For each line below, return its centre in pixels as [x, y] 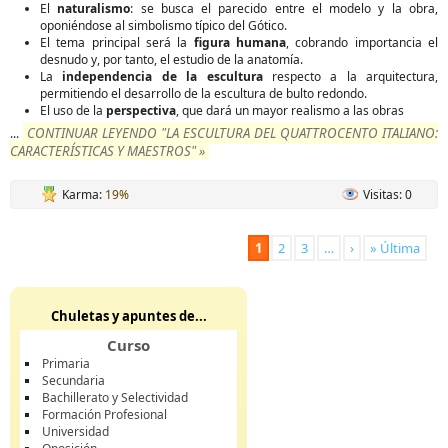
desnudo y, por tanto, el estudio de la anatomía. [171, 59]
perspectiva [141, 110]
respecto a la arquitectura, [350, 76]
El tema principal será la [117, 42]
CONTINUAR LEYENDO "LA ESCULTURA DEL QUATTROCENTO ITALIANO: [232, 133]
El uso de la [73, 110]
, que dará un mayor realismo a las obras [290, 110]
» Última [395, 248]
